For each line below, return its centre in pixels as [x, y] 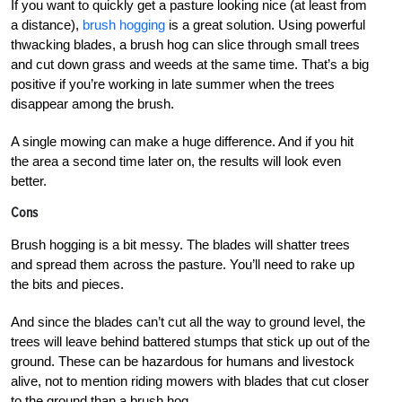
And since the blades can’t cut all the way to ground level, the [188, 322]
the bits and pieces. [67, 284]
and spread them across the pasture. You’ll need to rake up [183, 265]
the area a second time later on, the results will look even [176, 162]
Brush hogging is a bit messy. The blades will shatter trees [180, 245]
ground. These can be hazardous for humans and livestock [183, 362]
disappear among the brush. [92, 104]
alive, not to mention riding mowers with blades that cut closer [190, 381]
